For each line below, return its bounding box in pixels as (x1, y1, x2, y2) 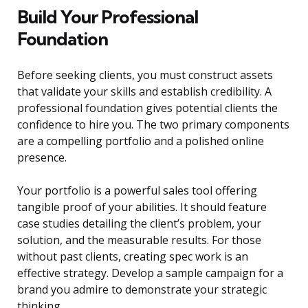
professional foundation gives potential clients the (17, 100, 278, 116)
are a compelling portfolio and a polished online (17, 133, 264, 149)
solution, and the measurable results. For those (17, 232, 261, 248)
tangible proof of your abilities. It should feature (17, 199, 267, 215)
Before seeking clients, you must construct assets (17, 67, 273, 83)
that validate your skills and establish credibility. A (17, 84, 272, 100)
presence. (17, 150, 67, 166)
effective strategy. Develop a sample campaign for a (17, 265, 283, 281)
